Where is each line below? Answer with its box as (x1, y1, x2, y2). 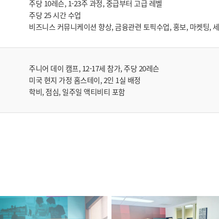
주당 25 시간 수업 (29, 9, 81, 21)
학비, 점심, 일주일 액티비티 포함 (29, 86, 125, 97)
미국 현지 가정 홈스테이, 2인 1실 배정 (29, 74, 141, 86)
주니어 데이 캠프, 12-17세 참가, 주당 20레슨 (29, 63, 159, 74)
